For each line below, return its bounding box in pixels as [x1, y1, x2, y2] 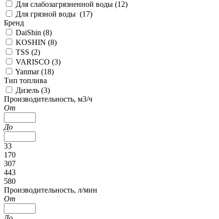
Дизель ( [16, 86, 44, 94]
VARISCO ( [16, 57, 54, 66]
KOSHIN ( [16, 38, 50, 46]
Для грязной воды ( [16, 9, 82, 18]
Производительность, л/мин [4, 185, 97, 194]
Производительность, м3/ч [4, 94, 92, 103]
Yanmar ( [15, 67, 44, 76]
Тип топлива [4, 76, 47, 85]
